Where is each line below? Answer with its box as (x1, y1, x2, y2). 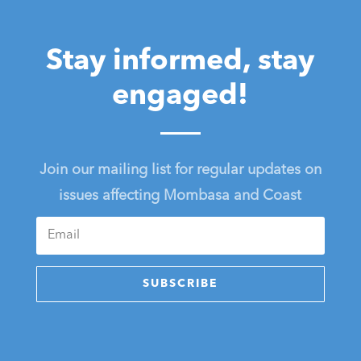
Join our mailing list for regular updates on (39, 163, 322, 178)
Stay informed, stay (46, 48, 315, 77)
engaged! (112, 82, 249, 112)
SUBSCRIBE (142, 278, 218, 290)
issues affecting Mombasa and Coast (59, 189, 302, 204)
